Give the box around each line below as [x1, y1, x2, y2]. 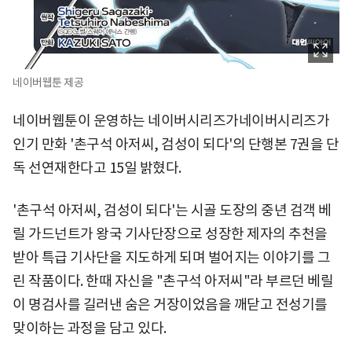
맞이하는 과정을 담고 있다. [13, 318, 167, 337]
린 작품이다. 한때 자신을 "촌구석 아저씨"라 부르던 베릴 [13, 271, 333, 290]
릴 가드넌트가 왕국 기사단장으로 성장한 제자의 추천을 [13, 224, 328, 243]
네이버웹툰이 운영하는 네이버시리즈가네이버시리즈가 [13, 111, 329, 130]
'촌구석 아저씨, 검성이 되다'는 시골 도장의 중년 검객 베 [13, 200, 332, 219]
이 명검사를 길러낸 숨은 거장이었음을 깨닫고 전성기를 [13, 295, 328, 313]
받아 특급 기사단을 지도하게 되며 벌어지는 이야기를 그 [13, 247, 330, 266]
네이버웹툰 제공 [13, 75, 83, 90]
